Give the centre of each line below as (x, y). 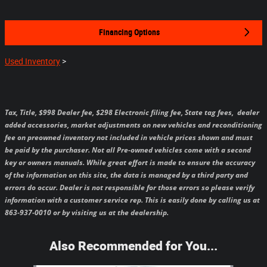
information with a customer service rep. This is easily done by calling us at (133, 200)
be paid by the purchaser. (48, 150)
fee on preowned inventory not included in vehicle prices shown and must (129, 138)
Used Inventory (32, 62)
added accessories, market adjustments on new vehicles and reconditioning (133, 125)
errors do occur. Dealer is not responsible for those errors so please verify (130, 188)
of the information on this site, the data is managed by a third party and (126, 175)
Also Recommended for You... (133, 246)
